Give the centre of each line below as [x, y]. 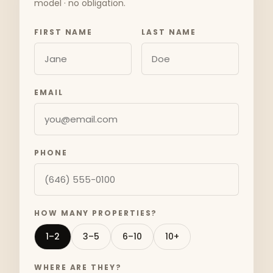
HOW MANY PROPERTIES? [96, 213]
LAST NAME [169, 32]
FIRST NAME [64, 32]
